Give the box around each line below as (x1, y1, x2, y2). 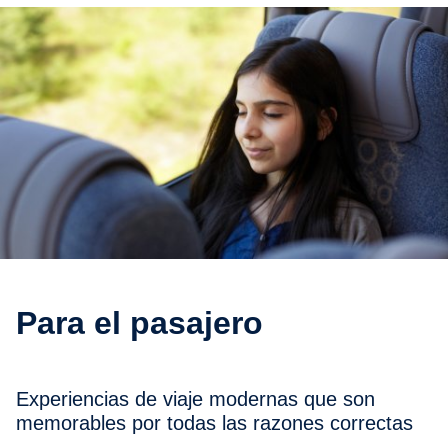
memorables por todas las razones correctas (16, 411, 413, 434)
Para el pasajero (37, 304, 263, 341)
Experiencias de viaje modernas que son (16, 387, 29, 410)
